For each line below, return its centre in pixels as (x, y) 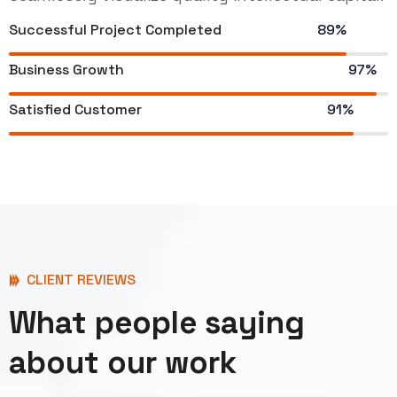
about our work (123, 363)
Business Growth (66, 70)
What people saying (157, 323)
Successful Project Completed (115, 30)
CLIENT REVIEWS (79, 280)
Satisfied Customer (75, 110)
